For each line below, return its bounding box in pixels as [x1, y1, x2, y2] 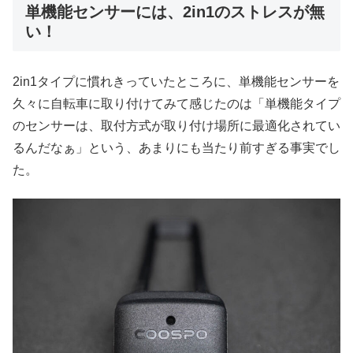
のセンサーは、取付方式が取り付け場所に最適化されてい [13, 118, 340, 132]
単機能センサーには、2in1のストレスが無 [25, 2, 325, 20]
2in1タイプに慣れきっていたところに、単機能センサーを [13, 74, 340, 88]
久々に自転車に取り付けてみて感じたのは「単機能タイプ [13, 96, 340, 110]
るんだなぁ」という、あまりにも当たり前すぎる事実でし [13, 140, 340, 154]
